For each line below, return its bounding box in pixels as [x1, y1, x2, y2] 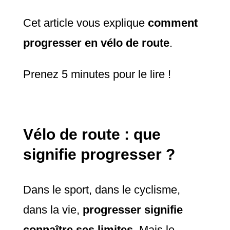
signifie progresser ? [23, 146, 175, 163]
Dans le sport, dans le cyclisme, [23, 183, 180, 197]
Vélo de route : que [23, 126, 161, 143]
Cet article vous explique [23, 16, 148, 30]
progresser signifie [82, 203, 183, 217]
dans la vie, [23, 203, 83, 217]
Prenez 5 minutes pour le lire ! [23, 68, 171, 81]
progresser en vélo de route [23, 36, 169, 50]
